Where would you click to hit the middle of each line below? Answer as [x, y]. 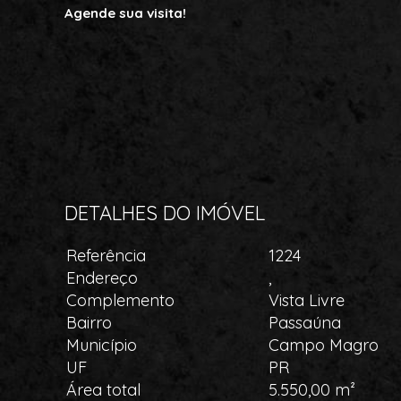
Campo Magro [324, 345]
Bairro [89, 323]
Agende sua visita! [125, 13]
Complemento [120, 300]
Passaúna [305, 323]
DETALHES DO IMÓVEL [165, 213]
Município [102, 345]
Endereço [102, 278]
